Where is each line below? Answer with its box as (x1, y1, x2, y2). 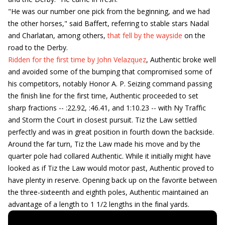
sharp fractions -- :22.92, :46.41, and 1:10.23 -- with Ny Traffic (8, 103, 206, 113)
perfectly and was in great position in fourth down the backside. (8, 127, 214, 137)
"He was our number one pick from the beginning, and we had (8, 7, 210, 16)
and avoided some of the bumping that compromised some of (8, 67, 212, 76)
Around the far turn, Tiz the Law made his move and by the (8, 139, 200, 149)
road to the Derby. (8, 43, 68, 52)
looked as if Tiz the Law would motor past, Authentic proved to (8, 163, 214, 173)
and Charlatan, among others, (8, 31, 107, 40)
